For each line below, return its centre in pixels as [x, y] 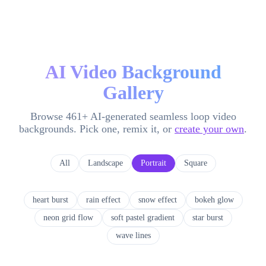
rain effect [103, 200]
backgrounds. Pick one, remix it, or [95, 129]
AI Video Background [133, 72]
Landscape [105, 163]
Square [195, 163]
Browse [48, 116]
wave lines [133, 235]
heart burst [50, 200]
